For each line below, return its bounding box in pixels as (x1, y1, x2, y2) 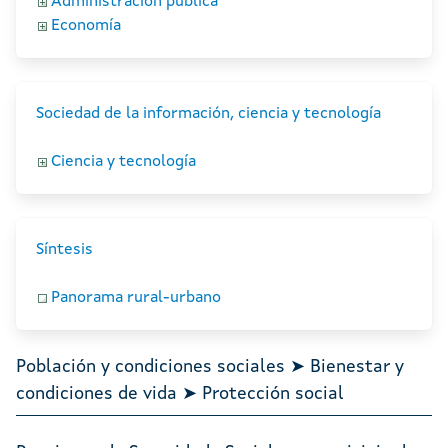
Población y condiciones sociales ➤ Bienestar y (16, 358, 404, 377)
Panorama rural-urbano (51, 290, 221, 307)
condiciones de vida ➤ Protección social (16, 385, 344, 404)
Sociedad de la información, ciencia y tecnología (36, 106, 381, 123)
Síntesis (36, 242, 93, 259)
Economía (51, 18, 121, 35)
